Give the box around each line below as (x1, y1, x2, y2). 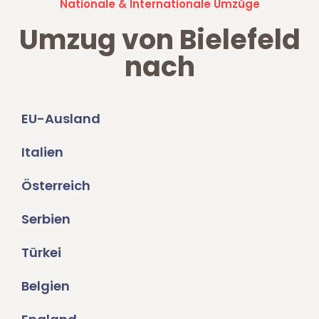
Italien (21, 143, 63, 162)
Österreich (21, 177, 90, 195)
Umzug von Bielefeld (19, 21, 300, 59)
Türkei (21, 244, 61, 262)
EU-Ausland (21, 110, 100, 128)
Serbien (21, 210, 70, 229)
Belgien (21, 277, 70, 296)
